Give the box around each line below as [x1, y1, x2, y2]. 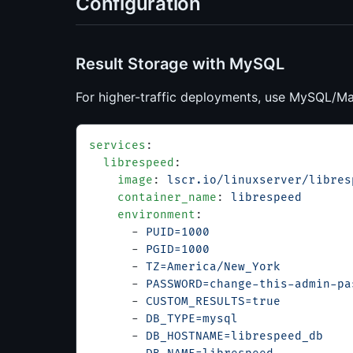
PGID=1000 [146, 243, 210, 256]
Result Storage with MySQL [76, 54, 284, 73]
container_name [89, 191, 217, 204]
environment [89, 208, 195, 221]
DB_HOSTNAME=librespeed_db [146, 329, 323, 343]
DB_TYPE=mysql [146, 312, 238, 325]
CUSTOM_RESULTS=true [146, 295, 281, 308]
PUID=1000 [146, 225, 210, 239]
